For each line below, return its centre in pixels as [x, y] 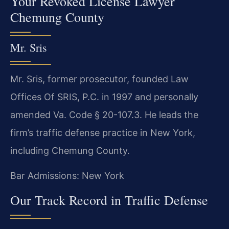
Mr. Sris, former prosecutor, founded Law [99, 79]
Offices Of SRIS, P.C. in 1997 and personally [104, 97]
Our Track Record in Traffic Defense [109, 200]
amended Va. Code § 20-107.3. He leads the [104, 114]
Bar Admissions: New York [67, 176]
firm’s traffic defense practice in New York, [103, 132]
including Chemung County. [70, 150]
